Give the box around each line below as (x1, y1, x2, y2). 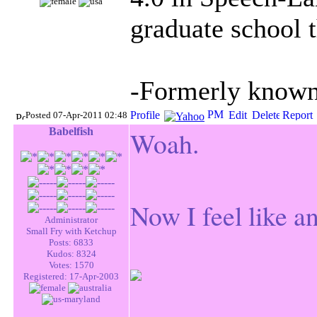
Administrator (45, 214, 98, 225)
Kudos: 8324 (46, 248, 96, 259)
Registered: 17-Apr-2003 (23, 271, 119, 282)
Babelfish (49, 125, 93, 137)
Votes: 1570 (48, 260, 94, 270)
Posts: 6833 (49, 237, 93, 248)
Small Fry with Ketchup (25, 226, 117, 236)
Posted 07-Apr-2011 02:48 (25, 110, 127, 120)
